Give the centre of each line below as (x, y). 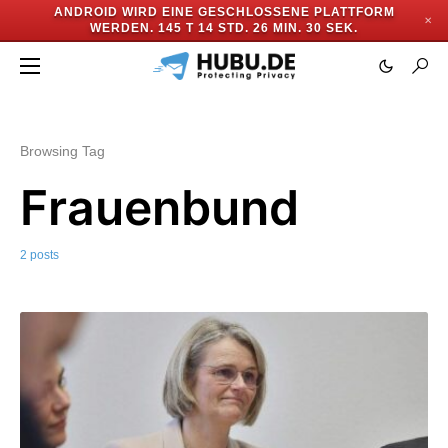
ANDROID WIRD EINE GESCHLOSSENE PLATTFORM (224, 12)
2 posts (39, 255)
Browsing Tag (62, 151)
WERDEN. (122, 28)
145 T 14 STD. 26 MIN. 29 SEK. (258, 28)
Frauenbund (159, 207)
